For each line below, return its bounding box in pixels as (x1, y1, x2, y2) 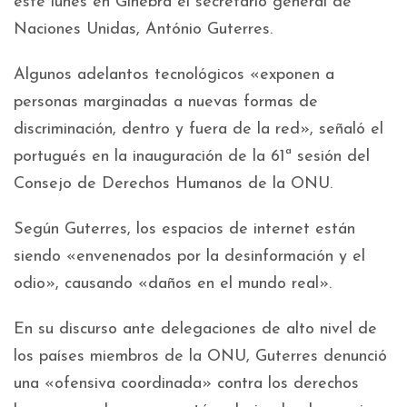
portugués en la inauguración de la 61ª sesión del (14, 147, 370, 165)
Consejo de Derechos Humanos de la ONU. (14, 174, 333, 193)
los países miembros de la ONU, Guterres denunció (14, 347, 387, 365)
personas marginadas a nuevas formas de (14, 93, 318, 111)
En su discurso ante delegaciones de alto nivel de (14, 320, 377, 338)
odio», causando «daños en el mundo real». (14, 274, 332, 293)
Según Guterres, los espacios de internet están (14, 220, 355, 238)
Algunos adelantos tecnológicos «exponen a (14, 65, 334, 84)
